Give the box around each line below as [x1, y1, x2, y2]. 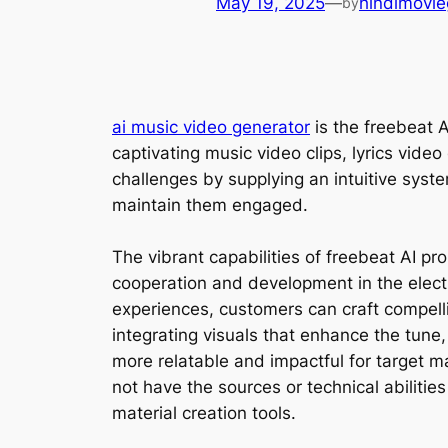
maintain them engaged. [112, 195, 308, 216]
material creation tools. [112, 403, 296, 424]
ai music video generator [112, 117, 310, 138]
